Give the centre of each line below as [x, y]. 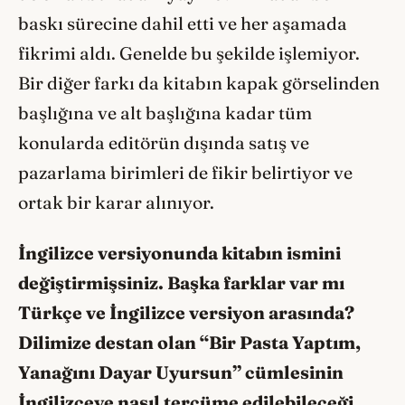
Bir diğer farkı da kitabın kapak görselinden [199, 83]
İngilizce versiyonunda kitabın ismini [179, 254]
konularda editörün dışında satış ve [164, 142]
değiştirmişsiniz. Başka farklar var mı [181, 283]
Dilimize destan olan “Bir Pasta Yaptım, [189, 343]
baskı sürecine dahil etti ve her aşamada [183, 23]
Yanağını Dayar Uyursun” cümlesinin [181, 373]
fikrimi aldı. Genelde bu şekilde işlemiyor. [189, 53]
